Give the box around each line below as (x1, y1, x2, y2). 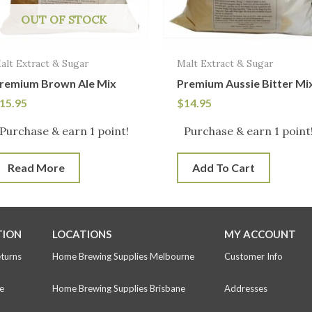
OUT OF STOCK (21, 12, 107, 26)
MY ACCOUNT (224, 228, 297, 241)
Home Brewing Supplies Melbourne (52, 251, 195, 263)
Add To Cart (192, 161, 255, 175)
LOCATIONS (52, 228, 112, 241)
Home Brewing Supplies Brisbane (52, 283, 186, 295)
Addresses (224, 283, 268, 295)
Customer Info (224, 251, 283, 263)
